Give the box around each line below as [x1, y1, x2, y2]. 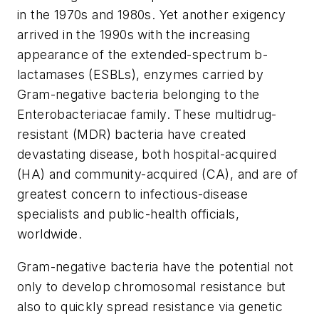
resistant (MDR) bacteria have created [17, 126, 246, 142]
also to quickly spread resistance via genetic [17, 298, 283, 314]
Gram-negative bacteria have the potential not [17, 258, 293, 274]
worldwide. [17, 226, 83, 241]
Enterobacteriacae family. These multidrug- [17, 106, 277, 122]
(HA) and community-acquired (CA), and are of [17, 166, 298, 182]
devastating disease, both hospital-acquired [17, 146, 277, 162]
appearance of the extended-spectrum [17, 46, 255, 62]
